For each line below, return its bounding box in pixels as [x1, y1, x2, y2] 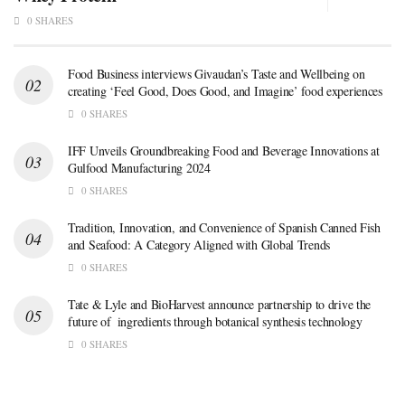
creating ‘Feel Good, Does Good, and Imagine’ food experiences [68, 82, 382, 100]
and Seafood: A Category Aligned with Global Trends [68, 236, 331, 254]
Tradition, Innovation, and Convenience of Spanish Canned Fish [68, 219, 381, 237]
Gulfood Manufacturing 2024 [68, 159, 211, 177]
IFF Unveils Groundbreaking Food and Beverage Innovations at [68, 142, 380, 160]
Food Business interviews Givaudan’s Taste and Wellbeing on [68, 65, 365, 83]
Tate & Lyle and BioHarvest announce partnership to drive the [68, 296, 372, 314]
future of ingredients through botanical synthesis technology [68, 313, 363, 331]
